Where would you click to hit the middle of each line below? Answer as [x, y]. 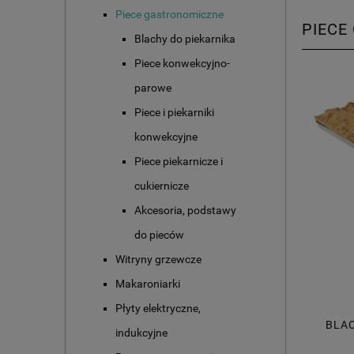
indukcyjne [141, 333]
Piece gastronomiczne [169, 15]
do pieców [159, 235]
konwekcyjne [166, 137]
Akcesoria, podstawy [185, 211]
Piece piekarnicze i [179, 162]
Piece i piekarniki [174, 113]
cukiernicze [162, 186]
